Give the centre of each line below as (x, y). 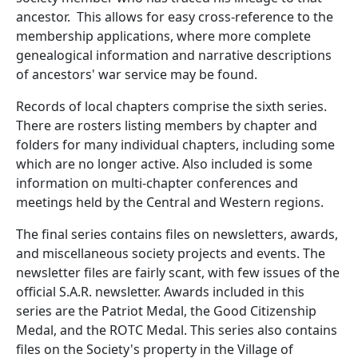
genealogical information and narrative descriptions (174, 55)
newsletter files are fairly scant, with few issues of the (178, 272)
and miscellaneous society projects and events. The (171, 253)
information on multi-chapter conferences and (157, 183)
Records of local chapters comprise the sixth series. (173, 106)
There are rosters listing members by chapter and (167, 125)
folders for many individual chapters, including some (175, 145)
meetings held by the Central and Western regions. (170, 202)
